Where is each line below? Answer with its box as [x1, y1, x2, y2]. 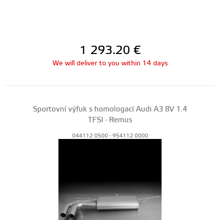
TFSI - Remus [88, 115, 132, 125]
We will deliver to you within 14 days [52, 59, 168, 68]
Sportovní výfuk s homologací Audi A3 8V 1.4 [33, 105, 187, 114]
